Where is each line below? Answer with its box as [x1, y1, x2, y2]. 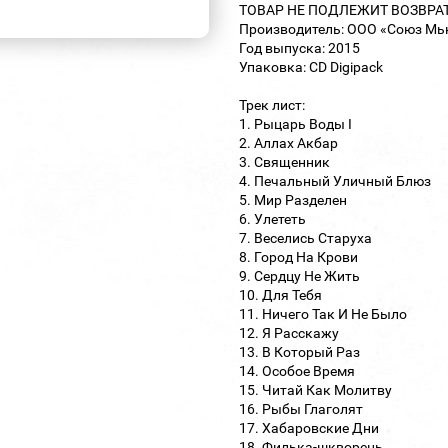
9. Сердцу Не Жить [239, 267, 360, 284]
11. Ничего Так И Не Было [239, 305, 407, 322]
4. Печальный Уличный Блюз [239, 172, 431, 189]
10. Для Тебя [239, 286, 322, 303]
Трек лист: [239, 96, 305, 113]
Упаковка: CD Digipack [239, 58, 383, 75]
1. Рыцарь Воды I [239, 115, 352, 132]
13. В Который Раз [239, 343, 360, 360]
